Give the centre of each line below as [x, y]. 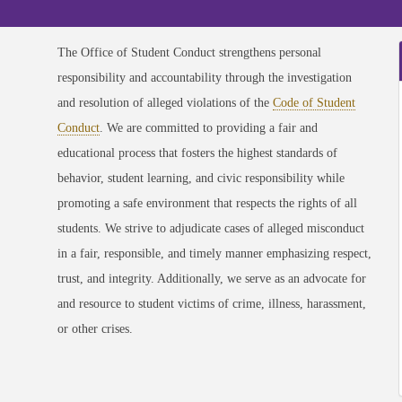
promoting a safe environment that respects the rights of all [207, 203]
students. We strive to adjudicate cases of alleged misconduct [211, 228]
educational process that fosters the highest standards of [197, 153]
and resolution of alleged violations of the [165, 103]
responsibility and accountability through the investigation [205, 78]
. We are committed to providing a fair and [209, 128]
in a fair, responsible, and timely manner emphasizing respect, [214, 253]
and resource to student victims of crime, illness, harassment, [212, 304]
